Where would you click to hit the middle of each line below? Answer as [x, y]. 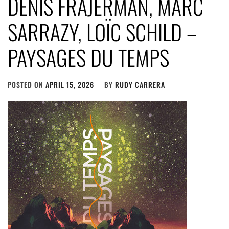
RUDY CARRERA [140, 85]
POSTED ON [27, 85]
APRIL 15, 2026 [70, 85]
